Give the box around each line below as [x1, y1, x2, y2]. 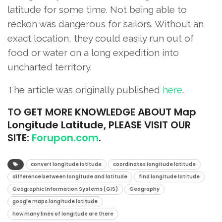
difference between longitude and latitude [12, 172, 127, 180]
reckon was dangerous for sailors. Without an [7, 18, 204, 29]
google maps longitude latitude [12, 197, 98, 205]
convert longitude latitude [31, 160, 102, 168]
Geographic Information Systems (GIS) [12, 185, 118, 193]
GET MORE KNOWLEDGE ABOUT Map [21, 105, 196, 119]
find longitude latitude [139, 172, 200, 180]
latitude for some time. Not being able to [7, 3, 187, 15]
